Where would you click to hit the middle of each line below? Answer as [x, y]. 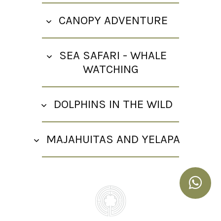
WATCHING [110, 69]
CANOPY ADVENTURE [113, 20]
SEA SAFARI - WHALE [113, 55]
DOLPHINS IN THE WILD [113, 104]
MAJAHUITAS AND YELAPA [113, 139]
